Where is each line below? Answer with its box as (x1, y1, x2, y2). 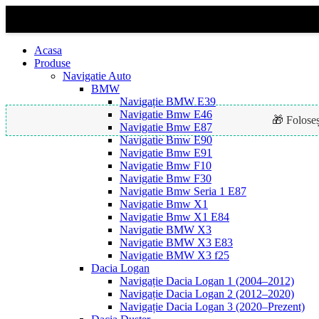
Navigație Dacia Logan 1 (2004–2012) (120, 275, 294, 287)
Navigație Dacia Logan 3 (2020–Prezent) (120, 300, 305, 313)
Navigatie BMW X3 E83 (120, 236, 233, 249)
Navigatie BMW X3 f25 (120, 249, 229, 261)
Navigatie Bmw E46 (120, 108, 212, 120)
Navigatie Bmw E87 (120, 121, 212, 133)
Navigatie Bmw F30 (120, 172, 211, 184)
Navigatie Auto (63, 70, 131, 82)
